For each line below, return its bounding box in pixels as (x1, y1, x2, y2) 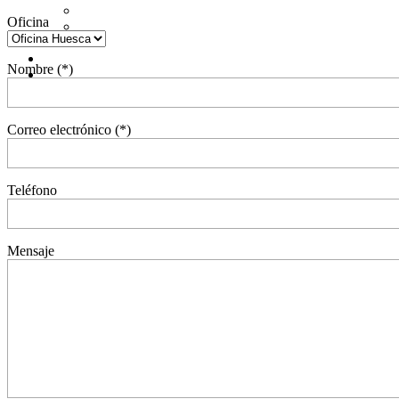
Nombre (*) (7, 61, 73, 77)
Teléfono (7, 182, 57, 198)
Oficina (7, 13, 49, 29)
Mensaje (7, 242, 54, 258)
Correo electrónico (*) (7, 121, 131, 137)
